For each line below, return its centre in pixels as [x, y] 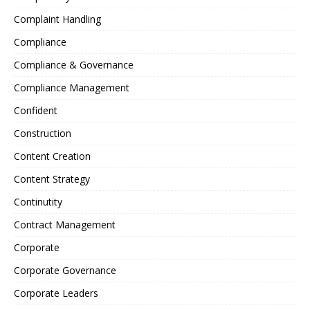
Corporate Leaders [56, 293]
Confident [36, 110]
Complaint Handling [57, 19]
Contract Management [65, 224]
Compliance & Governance [74, 64]
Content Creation [52, 156]
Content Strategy [52, 179]
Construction [43, 133]
